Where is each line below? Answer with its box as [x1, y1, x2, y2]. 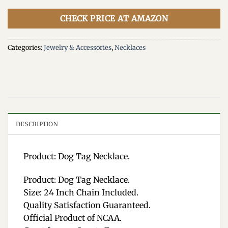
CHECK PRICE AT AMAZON [60, 14, 168, 24]
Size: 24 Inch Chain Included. [23, 187, 138, 197]
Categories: [8, 43, 44, 52]
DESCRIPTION [16, 120, 58, 128]
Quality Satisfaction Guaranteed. [23, 199, 151, 210]
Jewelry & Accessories [44, 43, 111, 52]
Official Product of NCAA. [23, 212, 122, 223]
